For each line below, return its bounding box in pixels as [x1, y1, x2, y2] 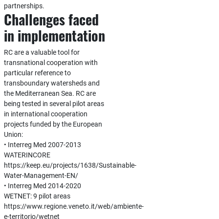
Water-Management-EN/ [3, 172, 78, 179]
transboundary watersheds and [3, 79, 100, 87]
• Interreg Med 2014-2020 [3, 182, 81, 190]
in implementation [3, 25, 105, 45]
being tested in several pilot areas [3, 100, 104, 108]
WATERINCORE [3, 151, 50, 159]
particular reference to [3, 69, 71, 77]
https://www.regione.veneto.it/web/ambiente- [3, 202, 144, 210]
